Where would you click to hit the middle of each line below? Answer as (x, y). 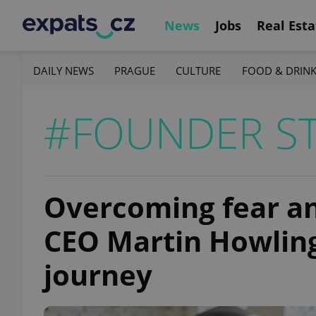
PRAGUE (135, 70)
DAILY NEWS (63, 70)
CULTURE (199, 70)
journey (98, 275)
